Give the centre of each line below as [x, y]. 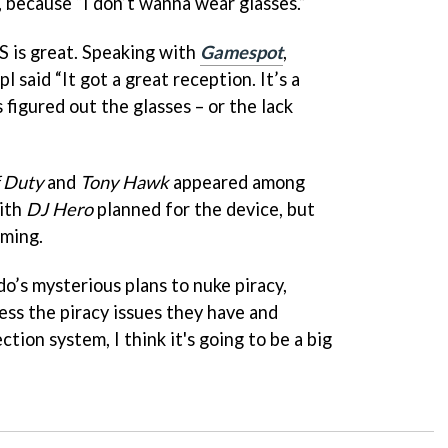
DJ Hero [59, 208]
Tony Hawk [124, 181]
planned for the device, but [204, 208]
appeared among [237, 181]
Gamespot [241, 51]
